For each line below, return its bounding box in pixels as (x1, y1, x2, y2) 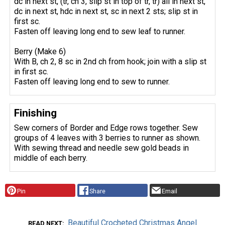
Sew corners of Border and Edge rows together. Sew (14, 123, 198, 133)
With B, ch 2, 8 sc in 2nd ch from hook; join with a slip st (14, 56, 207, 66)
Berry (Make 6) (14, 46, 66, 56)
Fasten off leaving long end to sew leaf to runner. (14, 26, 186, 36)
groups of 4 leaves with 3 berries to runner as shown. (14, 133, 201, 143)
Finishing (14, 106, 57, 119)
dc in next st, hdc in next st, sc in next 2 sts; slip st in (14, 6, 198, 16)
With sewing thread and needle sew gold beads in (14, 143, 189, 153)
